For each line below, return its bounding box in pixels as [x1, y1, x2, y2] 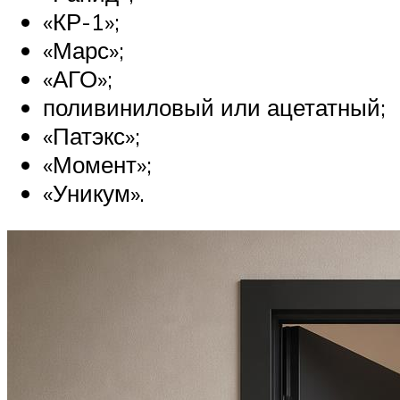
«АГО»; [43, 64, 112, 94]
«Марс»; [43, 36, 124, 65]
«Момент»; [43, 150, 152, 179]
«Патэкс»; [43, 121, 140, 151]
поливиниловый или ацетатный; [43, 93, 386, 122]
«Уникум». [43, 179, 145, 208]
